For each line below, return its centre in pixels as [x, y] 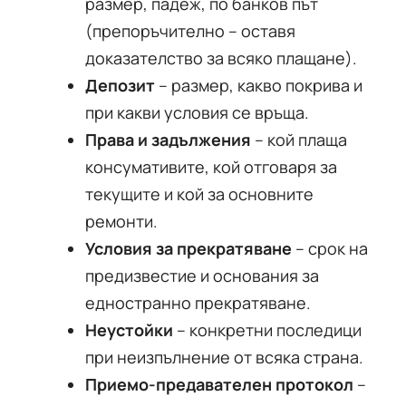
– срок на [330, 248]
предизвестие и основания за [202, 275]
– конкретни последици [267, 330]
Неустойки [129, 330]
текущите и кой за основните [199, 194]
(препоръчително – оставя [190, 31]
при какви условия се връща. [197, 112]
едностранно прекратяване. [198, 303]
